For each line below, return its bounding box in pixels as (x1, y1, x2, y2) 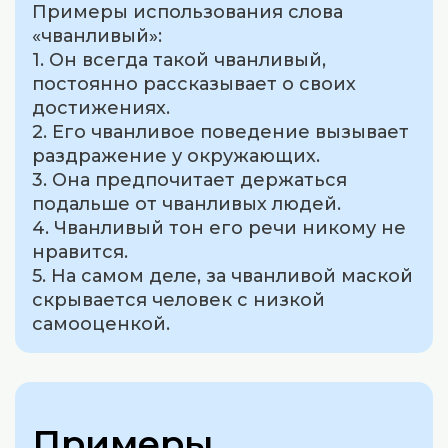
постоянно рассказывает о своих (32, 73, 357, 96)
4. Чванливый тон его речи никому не (32, 217, 407, 240)
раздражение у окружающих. (32, 145, 321, 168)
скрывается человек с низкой (32, 289, 326, 312)
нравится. (32, 241, 129, 264)
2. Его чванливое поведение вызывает (32, 121, 410, 144)
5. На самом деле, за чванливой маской (32, 265, 414, 288)
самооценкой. (32, 313, 171, 336)
